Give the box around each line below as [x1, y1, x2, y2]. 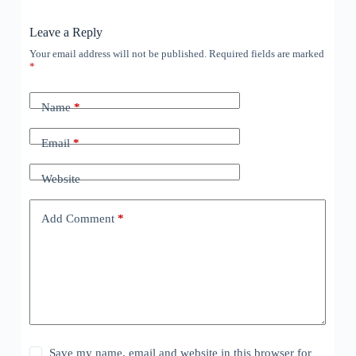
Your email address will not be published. [29, 47, 207, 60]
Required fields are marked [208, 47, 324, 60]
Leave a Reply [29, 25, 103, 39]
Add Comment [41, 212, 114, 226]
